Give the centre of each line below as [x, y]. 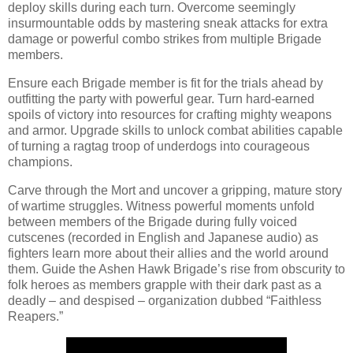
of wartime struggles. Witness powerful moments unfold [161, 206]
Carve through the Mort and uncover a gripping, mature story [175, 191]
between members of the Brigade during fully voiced [152, 222]
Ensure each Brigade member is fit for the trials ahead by [165, 84]
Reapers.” [37, 317]
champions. [40, 162]
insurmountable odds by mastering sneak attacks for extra [168, 24]
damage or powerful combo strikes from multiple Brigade [165, 39]
